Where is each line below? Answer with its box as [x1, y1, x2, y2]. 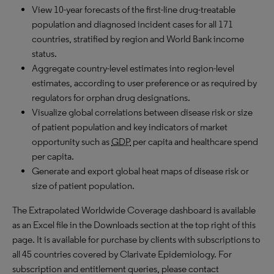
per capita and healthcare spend [131, 136, 258, 147]
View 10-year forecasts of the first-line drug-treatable [32, 4, 235, 15]
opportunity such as [32, 136, 111, 147]
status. [32, 48, 57, 59]
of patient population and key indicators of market [32, 121, 228, 133]
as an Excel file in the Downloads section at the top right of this [12, 219, 256, 231]
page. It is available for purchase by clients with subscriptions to [12, 234, 261, 245]
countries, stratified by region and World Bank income [32, 33, 244, 45]
